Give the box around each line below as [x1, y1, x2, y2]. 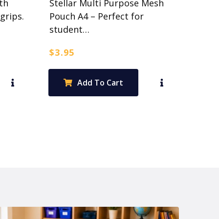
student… [49, 23, 89, 35]
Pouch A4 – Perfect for [49, 10, 144, 22]
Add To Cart [77, 77, 123, 88]
